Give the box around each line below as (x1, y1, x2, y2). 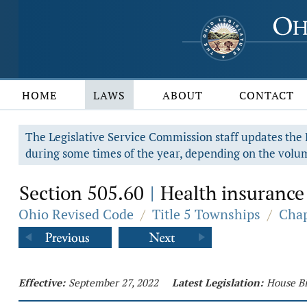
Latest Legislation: (172, 275, 263, 289)
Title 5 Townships (152, 205, 260, 223)
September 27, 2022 (69, 275, 158, 289)
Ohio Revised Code (19, 205, 134, 223)
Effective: (19, 275, 65, 289)
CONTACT (239, 88, 295, 103)
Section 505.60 (19, 180, 149, 206)
